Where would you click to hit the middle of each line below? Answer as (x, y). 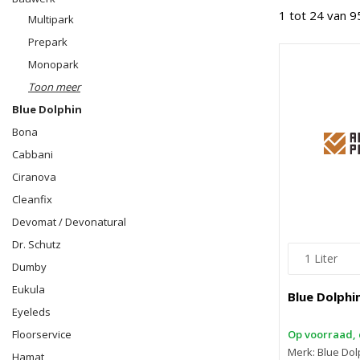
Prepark (48, 42)
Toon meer (54, 87)
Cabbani (33, 154)
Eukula (29, 289)
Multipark (51, 19)
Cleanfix (32, 199)
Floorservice (42, 334)
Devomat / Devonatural (69, 222)
